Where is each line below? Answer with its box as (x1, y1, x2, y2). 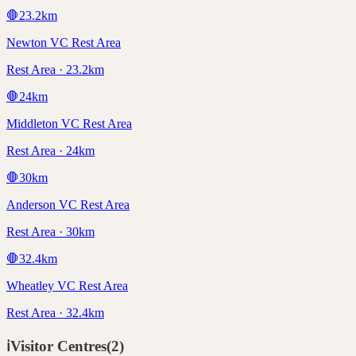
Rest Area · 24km (6, 144, 95, 158)
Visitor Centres (10, 338, 106, 354)
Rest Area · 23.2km (6, 63, 104, 77)
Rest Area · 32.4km (6, 306, 104, 320)
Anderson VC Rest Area (6, 198, 130, 212)
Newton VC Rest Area (6, 36, 121, 50)
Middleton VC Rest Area (6, 117, 132, 131)
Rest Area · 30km (6, 225, 95, 239)
